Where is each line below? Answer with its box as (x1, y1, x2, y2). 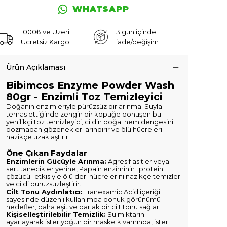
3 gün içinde (116, 28, 156, 36)
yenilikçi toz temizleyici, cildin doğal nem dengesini (6, 118, 173, 126)
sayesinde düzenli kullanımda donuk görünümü (6, 195, 161, 203)
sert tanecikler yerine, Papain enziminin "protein (6, 165, 163, 173)
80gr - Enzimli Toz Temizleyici (6, 91, 163, 103)
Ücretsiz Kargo (21, 37, 69, 46)
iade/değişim (116, 37, 159, 46)
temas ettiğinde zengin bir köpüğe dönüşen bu (6, 110, 161, 118)
